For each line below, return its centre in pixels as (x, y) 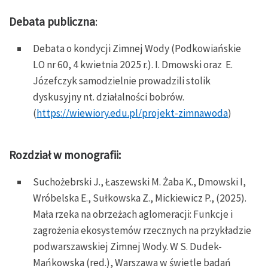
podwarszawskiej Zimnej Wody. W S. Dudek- (127, 247)
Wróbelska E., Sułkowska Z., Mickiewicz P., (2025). (140, 198)
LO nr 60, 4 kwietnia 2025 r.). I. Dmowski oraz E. (133, 65)
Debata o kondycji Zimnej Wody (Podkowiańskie (137, 49)
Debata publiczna (52, 22)
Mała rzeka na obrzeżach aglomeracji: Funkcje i (133, 214)
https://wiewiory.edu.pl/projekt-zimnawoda (132, 113)
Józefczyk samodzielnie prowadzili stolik (122, 81)
